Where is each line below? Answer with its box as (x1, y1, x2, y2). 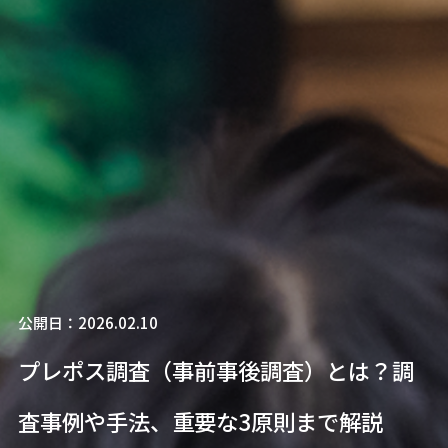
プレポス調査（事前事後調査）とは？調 (17, 353, 414, 386)
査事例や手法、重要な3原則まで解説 (17, 404, 383, 437)
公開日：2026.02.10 (17, 311, 158, 333)
